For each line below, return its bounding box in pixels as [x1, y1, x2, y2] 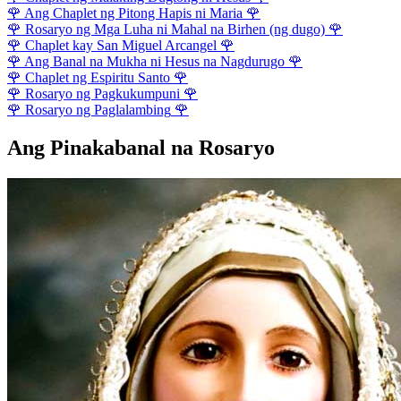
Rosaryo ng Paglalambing [25, 102, 171, 118]
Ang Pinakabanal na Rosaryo [7, 136, 275, 160]
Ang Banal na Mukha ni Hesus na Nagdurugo [24, 54, 285, 70]
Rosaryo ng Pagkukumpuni [25, 86, 180, 102]
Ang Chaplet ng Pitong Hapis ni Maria [24, 5, 243, 21]
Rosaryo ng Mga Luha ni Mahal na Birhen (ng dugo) [25, 21, 325, 38]
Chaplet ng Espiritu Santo [25, 70, 170, 86]
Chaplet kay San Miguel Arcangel [25, 38, 217, 54]
